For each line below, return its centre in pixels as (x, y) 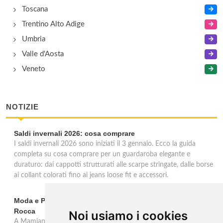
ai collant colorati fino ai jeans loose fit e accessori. (91, 175)
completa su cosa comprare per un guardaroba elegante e (102, 154)
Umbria (34, 39)
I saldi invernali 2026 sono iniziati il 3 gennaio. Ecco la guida (105, 144)
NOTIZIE (22, 107)
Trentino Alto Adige (53, 24)
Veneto (34, 69)
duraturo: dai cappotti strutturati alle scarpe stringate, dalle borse (113, 165)
